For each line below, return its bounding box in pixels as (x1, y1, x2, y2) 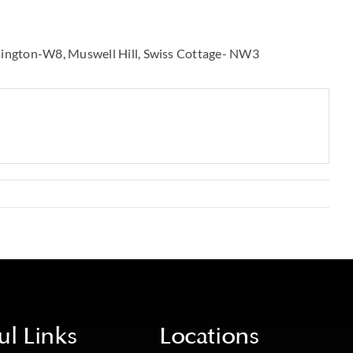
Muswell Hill (68, 45, 139, 61)
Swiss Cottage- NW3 (143, 45, 259, 61)
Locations (159, 322, 259, 351)
